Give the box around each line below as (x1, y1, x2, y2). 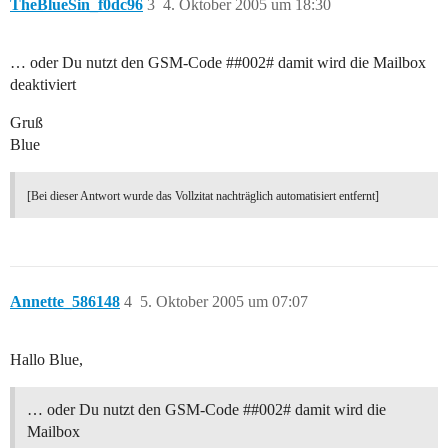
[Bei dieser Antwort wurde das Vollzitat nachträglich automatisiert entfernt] (27, 189, 379, 204)
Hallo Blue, (10, 351, 83, 369)
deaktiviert (10, 76, 76, 94)
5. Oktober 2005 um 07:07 (140, 293, 308, 311)
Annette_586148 (10, 293, 120, 311)
